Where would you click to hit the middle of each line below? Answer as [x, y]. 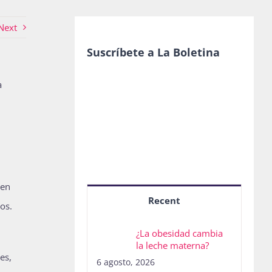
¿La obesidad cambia [179, 233]
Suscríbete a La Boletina [153, 52]
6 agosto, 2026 [125, 262]
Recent [164, 201]
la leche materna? [172, 246]
